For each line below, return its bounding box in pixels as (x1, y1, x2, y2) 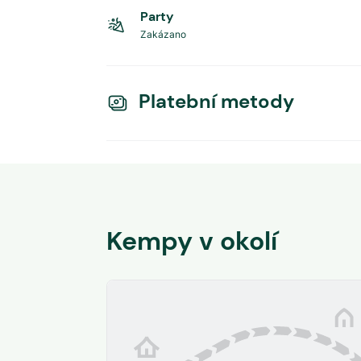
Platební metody (139, 89, 294, 114)
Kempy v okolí (106, 224, 277, 258)
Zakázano (140, 28, 186, 40)
